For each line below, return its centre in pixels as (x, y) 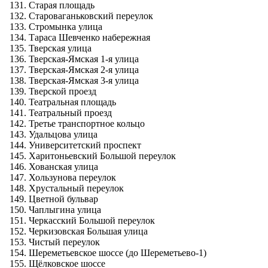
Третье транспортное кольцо (87, 123)
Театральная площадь (72, 102)
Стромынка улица (66, 26)
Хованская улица (63, 166)
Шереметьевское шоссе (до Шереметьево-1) (118, 252)
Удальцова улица (63, 134)
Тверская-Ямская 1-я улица (84, 59)
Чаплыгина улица (65, 209)
